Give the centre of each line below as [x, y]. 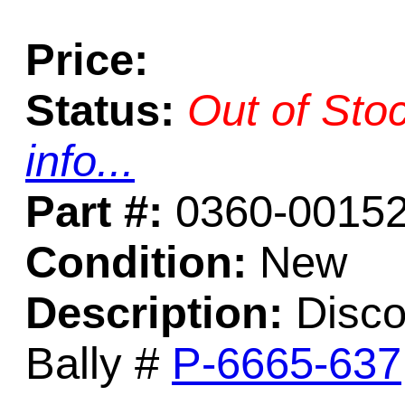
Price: [87, 60]
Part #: [94, 212]
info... [80, 161]
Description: [154, 313]
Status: [100, 110]
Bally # [99, 363]
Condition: [136, 262]
